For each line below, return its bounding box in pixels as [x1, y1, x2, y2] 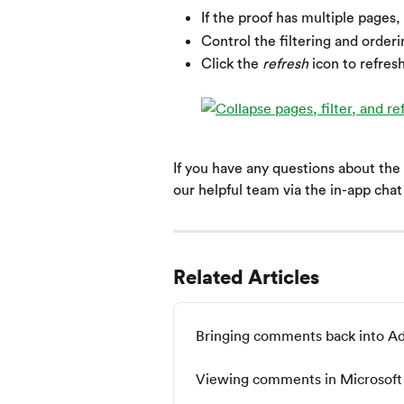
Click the [201, 57, 262, 71]
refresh [262, 57, 308, 71]
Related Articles [173, 262, 319, 290]
